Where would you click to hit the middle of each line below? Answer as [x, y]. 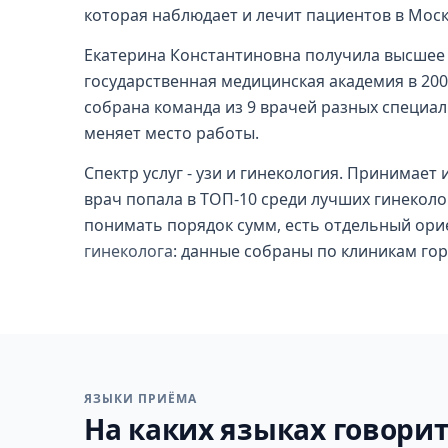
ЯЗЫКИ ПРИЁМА [140, 398]
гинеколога [128, 251]
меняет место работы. [171, 133]
